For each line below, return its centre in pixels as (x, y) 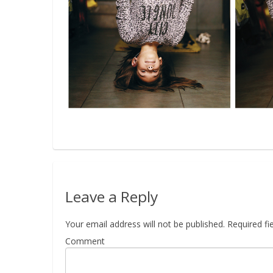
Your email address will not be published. (145, 224)
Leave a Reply (112, 196)
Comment (85, 241)
